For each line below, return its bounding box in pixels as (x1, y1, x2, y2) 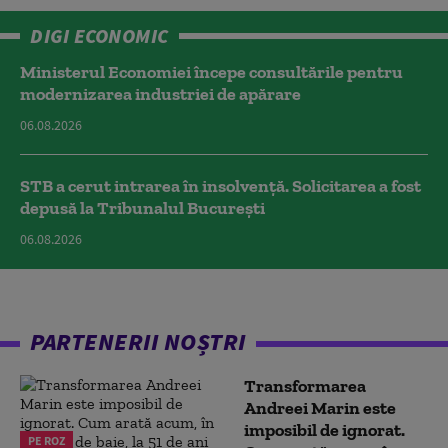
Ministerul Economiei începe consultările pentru (20, 61, 403, 83)
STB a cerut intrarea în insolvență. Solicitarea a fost (20, 175, 421, 197)
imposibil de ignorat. (244, 419, 405, 441)
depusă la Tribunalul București (20, 197, 265, 219)
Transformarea (244, 375, 366, 397)
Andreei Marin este (244, 397, 396, 419)
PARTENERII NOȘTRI (30, 326, 246, 357)
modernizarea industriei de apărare (20, 83, 301, 105)
